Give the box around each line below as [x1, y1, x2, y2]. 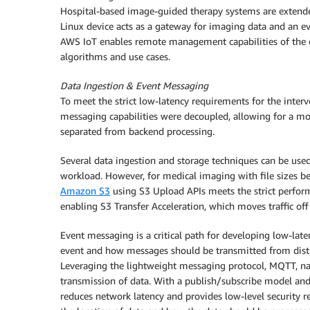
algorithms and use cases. [60, 50, 170, 62]
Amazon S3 [60, 184, 110, 197]
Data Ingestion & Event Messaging [60, 79, 208, 91]
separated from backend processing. [60, 125, 215, 137]
